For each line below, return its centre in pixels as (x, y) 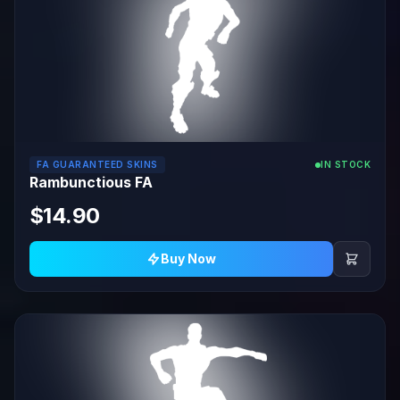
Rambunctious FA (91, 182)
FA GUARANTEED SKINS (97, 164)
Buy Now (188, 258)
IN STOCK (346, 164)
